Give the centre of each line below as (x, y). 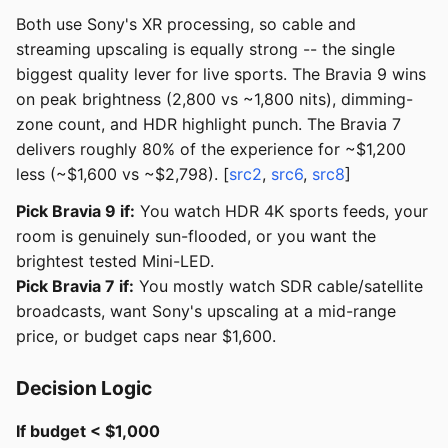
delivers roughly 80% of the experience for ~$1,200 (211, 149)
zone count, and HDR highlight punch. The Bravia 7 (208, 124)
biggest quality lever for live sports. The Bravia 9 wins (221, 74)
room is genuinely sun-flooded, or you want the (196, 236)
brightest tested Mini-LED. (115, 261)
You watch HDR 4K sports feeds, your (281, 211)
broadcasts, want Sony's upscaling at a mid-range (206, 311)
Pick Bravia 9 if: (75, 211)
